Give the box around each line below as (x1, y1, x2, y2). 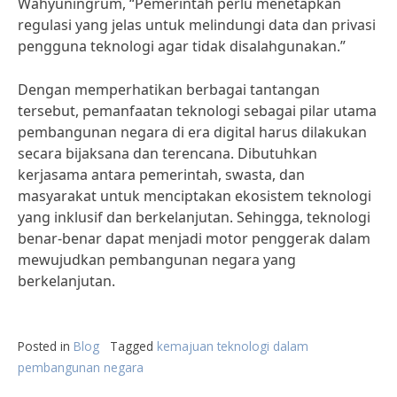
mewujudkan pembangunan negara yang (18, 250, 296, 269)
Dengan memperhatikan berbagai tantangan (18, 80, 320, 99)
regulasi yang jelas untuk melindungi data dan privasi (18, 15, 376, 35)
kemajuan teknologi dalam (157, 338, 308, 354)
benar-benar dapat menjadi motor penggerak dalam (18, 229, 370, 248)
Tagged (110, 338, 157, 354)
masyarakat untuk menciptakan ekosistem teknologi (18, 186, 371, 206)
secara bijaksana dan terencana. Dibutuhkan (18, 144, 317, 163)
